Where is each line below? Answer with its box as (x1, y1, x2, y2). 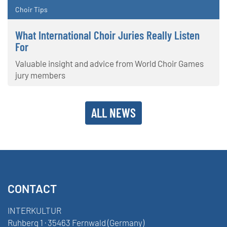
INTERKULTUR (8, 205, 61, 216)
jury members (15, 70, 65, 81)
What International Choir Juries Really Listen (15, 28, 200, 43)
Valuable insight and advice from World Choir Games (15, 58, 204, 69)
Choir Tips (15, 5, 48, 14)
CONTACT (8, 181, 57, 196)
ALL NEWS (91, 105, 136, 121)
